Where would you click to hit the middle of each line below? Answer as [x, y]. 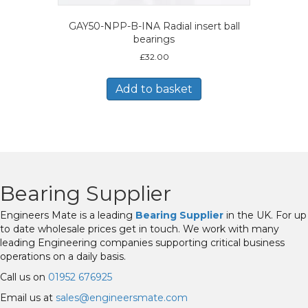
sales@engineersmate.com [122, 298]
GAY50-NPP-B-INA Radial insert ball [154, 26]
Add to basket [154, 89]
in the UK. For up [265, 216]
